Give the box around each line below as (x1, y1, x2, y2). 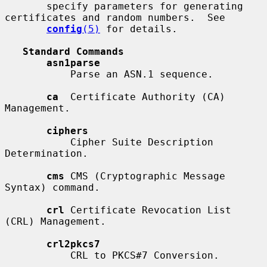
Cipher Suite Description (5, 136, 70, 148)
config (46, 23, 82, 35)
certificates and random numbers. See (5, 11, 225, 23)
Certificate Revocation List (64, 204, 231, 216)
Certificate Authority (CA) (58, 91, 225, 103)
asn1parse (46, 57, 100, 69)
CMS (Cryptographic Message (64, 170, 225, 182)
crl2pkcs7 (46, 238, 100, 250)
